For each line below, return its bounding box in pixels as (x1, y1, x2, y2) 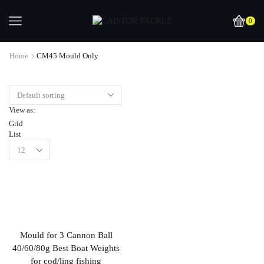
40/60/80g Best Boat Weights (12, 243, 120, 253)
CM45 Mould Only (37, 51, 98, 60)
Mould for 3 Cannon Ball (19, 230, 113, 240)
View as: (9, 105, 35, 115)
